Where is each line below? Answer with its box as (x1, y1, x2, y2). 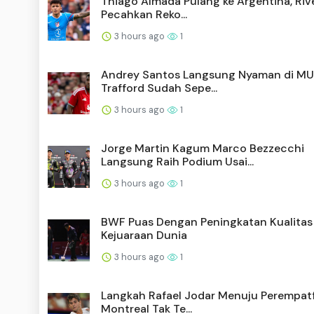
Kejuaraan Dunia (101, 227, 187, 243)
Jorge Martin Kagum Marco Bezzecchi (101, 140, 304, 156)
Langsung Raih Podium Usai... (101, 153, 254, 169)
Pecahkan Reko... (101, 6, 187, 22)
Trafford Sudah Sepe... (101, 80, 217, 95)
